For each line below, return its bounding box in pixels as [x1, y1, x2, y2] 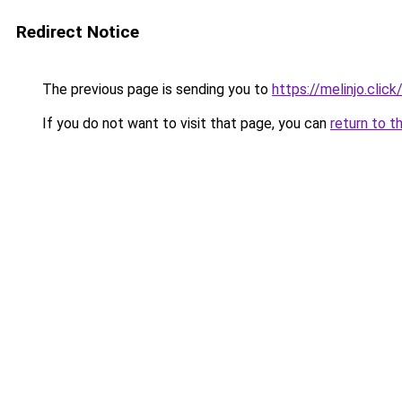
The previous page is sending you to [39, 81, 272, 98]
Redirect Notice [16, 22, 139, 42]
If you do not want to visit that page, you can [39, 115, 330, 132]
